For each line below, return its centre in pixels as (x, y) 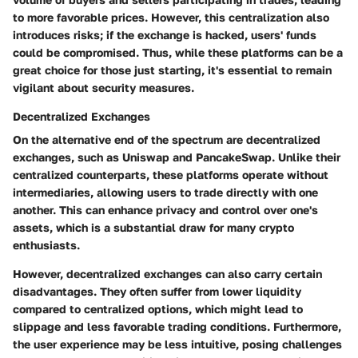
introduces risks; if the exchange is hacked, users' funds (165, 35)
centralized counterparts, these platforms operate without (171, 175)
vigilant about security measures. (103, 88)
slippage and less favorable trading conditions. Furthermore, (177, 327)
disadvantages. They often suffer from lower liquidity (157, 292)
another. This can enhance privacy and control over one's (165, 210)
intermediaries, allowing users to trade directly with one (165, 193)
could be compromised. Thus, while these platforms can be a (178, 53)
